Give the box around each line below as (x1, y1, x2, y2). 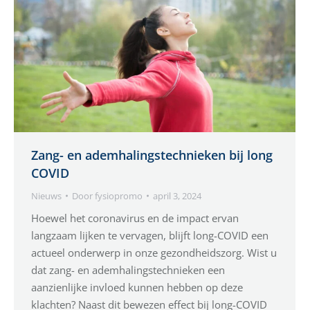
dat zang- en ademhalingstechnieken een (31, 263, 225, 277)
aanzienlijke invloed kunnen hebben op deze (31, 280, 243, 295)
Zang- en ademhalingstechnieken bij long (31, 147, 273, 164)
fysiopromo (95, 190, 143, 203)
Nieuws (31, 190, 62, 203)
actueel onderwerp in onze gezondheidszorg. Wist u (31, 246, 277, 260)
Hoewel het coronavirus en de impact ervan (31, 211, 239, 226)
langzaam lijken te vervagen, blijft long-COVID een (31, 228, 268, 243)
